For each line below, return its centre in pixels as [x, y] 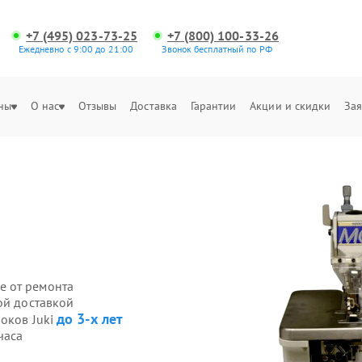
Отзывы [97, 106]
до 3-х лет [90, 319]
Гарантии [213, 106]
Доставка [154, 106]
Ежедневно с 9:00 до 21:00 [76, 49]
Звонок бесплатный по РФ [217, 49]
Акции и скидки [290, 106]
